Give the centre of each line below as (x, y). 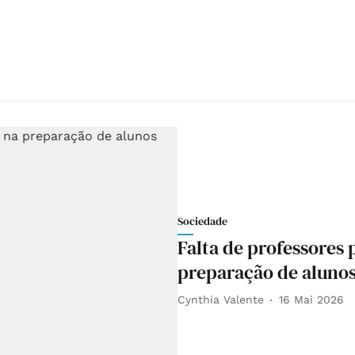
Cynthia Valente (221, 300)
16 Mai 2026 (311, 300)
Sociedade (202, 221)
